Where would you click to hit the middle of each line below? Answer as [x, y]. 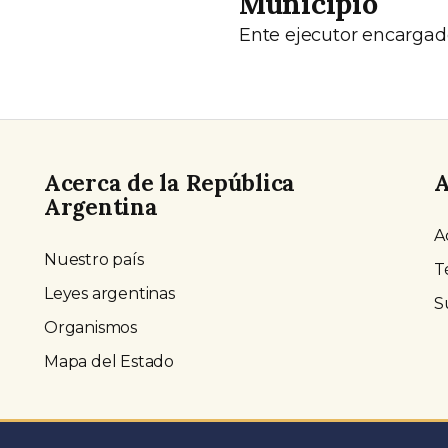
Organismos [90, 328]
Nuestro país [94, 260]
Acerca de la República [170, 183]
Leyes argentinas [109, 294]
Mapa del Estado [109, 362]
